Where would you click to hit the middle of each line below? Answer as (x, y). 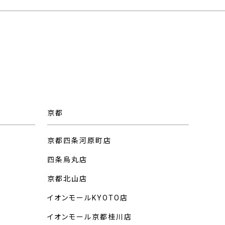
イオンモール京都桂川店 (90, 217)
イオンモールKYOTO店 (88, 198)
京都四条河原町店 (79, 140)
